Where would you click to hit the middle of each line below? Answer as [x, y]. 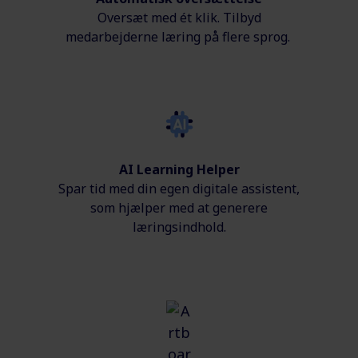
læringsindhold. [179, 227]
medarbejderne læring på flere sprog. [179, 37]
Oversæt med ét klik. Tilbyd [179, 18]
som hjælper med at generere [179, 208]
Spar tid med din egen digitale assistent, [179, 189]
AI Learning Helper [179, 170]
